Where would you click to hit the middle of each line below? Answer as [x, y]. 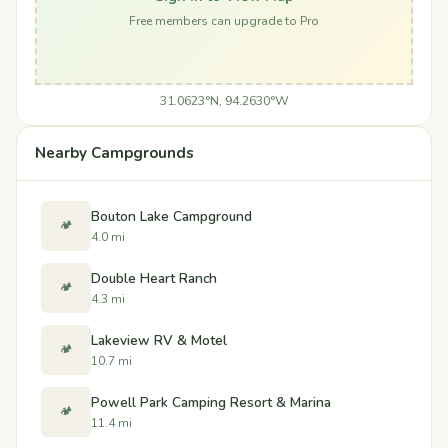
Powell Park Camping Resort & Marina [211, 402]
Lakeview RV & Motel [159, 340]
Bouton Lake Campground [171, 216]
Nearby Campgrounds [114, 153]
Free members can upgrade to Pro [224, 20]
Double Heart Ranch [154, 278]
